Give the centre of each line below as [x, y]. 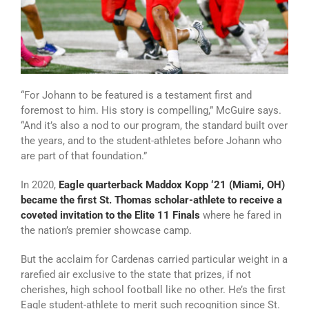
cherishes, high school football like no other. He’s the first [153, 290]
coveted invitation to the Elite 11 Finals [110, 216]
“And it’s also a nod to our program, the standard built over [154, 126]
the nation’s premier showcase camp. [106, 231]
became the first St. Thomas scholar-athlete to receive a [151, 200]
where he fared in [241, 216]
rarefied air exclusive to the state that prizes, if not [136, 275]
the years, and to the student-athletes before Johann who [151, 141]
